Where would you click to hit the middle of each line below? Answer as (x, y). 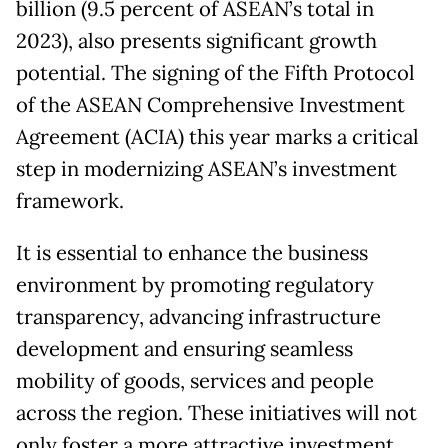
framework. (70, 200)
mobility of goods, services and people (195, 380)
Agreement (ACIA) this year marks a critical (217, 136)
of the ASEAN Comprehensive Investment (210, 104)
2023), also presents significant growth (196, 40)
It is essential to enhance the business (192, 252)
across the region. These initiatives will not (216, 412)
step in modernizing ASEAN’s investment (206, 168)
